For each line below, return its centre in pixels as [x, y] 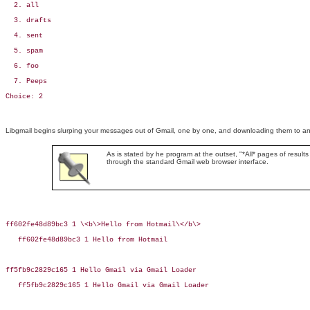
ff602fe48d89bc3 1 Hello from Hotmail [86, 240]
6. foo [22, 66]
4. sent [24, 36]
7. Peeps [26, 82]
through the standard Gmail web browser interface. [187, 162]
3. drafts [28, 21]
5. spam [24, 51]
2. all [22, 6]
